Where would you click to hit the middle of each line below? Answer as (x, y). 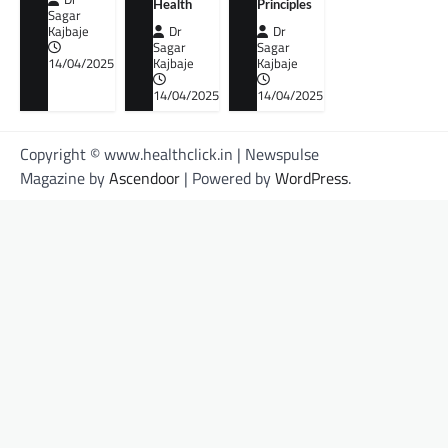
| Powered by (227, 178)
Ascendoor (144, 178)
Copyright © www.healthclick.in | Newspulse (169, 154)
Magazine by (64, 178)
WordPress (311, 178)
